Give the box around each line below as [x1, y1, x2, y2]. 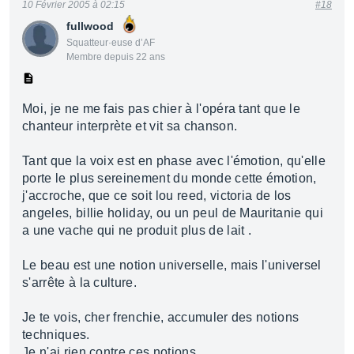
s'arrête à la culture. [22, 276, 137, 289]
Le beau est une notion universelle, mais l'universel [22, 258, 322, 272]
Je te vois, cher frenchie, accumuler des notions [22, 311, 299, 324]
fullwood [66, 20, 114, 32]
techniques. [22, 328, 90, 341]
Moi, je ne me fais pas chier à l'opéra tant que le [22, 102, 301, 115]
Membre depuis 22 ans [66, 51, 165, 62]
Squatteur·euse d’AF [66, 37, 155, 48]
